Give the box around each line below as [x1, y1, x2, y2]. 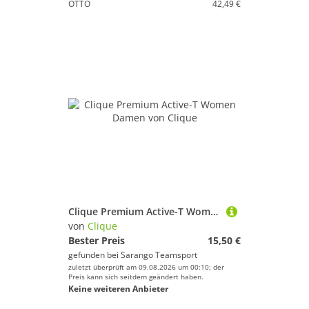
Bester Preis [68, 234, 125, 247]
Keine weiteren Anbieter [68, 283, 168, 295]
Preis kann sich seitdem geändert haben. [68, 272, 203, 281]
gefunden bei [68, 249, 121, 261]
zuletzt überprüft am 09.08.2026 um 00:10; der [68, 262, 224, 272]
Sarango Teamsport [121, 249, 197, 261]
